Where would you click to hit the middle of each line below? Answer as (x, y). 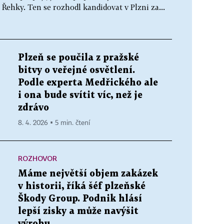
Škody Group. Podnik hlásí (80, 198)
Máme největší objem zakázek (88, 173)
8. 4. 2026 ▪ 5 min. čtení (54, 123)
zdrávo (33, 107)
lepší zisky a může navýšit (78, 211)
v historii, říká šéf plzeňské (82, 186)
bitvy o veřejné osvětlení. (76, 70)
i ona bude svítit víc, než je (80, 95)
